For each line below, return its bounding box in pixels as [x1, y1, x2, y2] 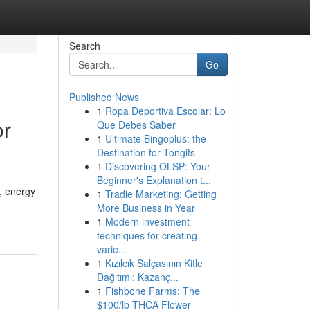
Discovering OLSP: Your [104, 159, 210, 173]
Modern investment [104, 215, 190, 228]
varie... [96, 242, 127, 256]
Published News [69, 90, 139, 104]
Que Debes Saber [96, 118, 176, 131]
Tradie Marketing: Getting [104, 187, 217, 201]
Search [69, 39, 100, 53]
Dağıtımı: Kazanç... [96, 270, 179, 284]
